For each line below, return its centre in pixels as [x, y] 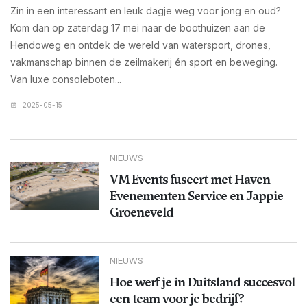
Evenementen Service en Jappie [196, 196]
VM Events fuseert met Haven [189, 180]
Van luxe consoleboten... [66, 79]
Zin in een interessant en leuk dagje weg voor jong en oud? [146, 11]
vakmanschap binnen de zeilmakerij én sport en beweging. [144, 62]
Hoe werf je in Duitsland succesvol [202, 282]
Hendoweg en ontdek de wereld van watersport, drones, [140, 45]
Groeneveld [141, 212]
